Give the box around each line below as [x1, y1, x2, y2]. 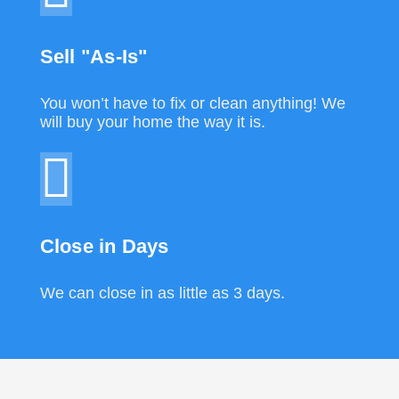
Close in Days [39, 234, 169, 257]
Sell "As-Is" [39, 45, 148, 68]
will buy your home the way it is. [39, 112, 265, 131]
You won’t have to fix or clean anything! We [39, 94, 346, 112]
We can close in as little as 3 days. [39, 284, 285, 303]
